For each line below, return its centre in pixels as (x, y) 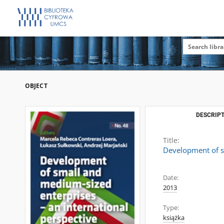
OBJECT (36, 86)
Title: (171, 140)
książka (174, 218)
